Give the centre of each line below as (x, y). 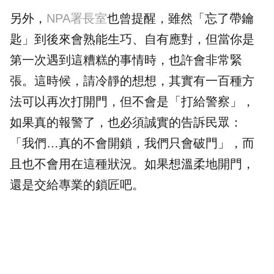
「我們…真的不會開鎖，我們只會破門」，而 (132, 143)
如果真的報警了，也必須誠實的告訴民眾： (126, 123)
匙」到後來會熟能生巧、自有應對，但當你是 (132, 39)
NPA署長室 (77, 19)
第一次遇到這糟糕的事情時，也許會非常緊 (126, 60)
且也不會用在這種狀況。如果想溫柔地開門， (132, 164)
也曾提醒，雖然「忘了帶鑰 (180, 19)
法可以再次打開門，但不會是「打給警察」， (132, 102)
